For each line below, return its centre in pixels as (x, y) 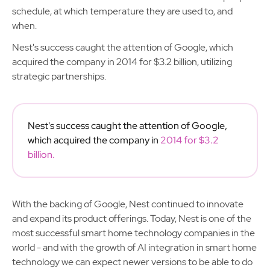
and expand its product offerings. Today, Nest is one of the (132, 218)
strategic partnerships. (59, 76)
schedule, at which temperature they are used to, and (122, 11)
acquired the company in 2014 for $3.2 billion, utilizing (122, 62)
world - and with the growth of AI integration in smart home (134, 247)
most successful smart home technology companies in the (133, 233)
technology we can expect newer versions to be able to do (132, 262)
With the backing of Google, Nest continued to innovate (128, 204)
